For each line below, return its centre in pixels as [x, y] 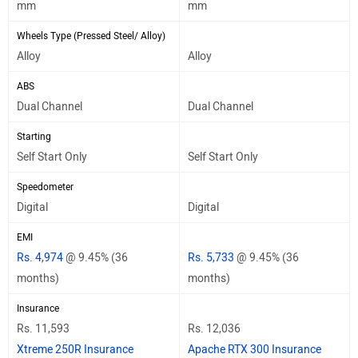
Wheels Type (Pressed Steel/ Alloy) [91, 36]
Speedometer [45, 187]
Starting [34, 136]
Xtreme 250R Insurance [75, 349]
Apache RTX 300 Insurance [255, 349]
